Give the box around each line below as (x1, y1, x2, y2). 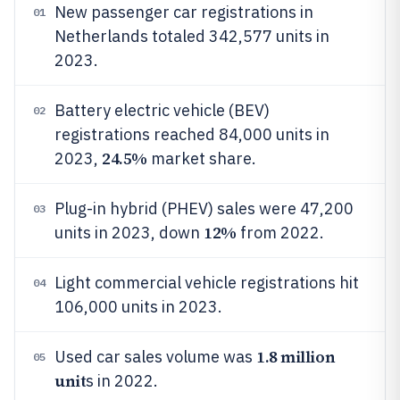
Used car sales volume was (54, 346, 256, 367)
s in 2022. (86, 371, 159, 391)
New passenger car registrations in (54, 2, 313, 22)
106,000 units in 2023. (54, 296, 222, 317)
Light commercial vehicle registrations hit (54, 272, 359, 293)
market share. (146, 148, 256, 169)
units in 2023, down (54, 222, 204, 243)
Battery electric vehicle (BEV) (54, 100, 270, 121)
